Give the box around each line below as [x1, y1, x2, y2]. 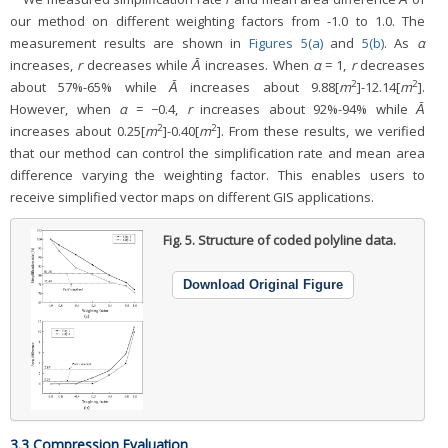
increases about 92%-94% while [191, 100, 416, 119]
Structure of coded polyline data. [197, 231, 396, 250]
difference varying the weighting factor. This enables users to [10, 166, 425, 185]
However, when [10, 100, 119, 119]
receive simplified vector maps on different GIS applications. [10, 188, 374, 207]
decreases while [82, 56, 193, 75]
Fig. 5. [162, 231, 198, 250]
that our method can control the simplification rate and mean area [10, 144, 425, 163]
